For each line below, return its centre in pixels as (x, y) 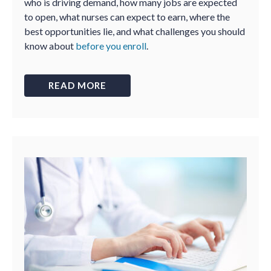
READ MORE (77, 85)
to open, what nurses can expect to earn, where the (127, 17)
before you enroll (111, 46)
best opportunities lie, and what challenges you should (135, 31)
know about (50, 46)
